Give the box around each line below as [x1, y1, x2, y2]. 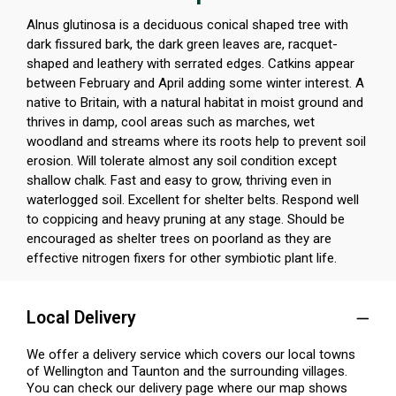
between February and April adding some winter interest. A [27, 75, 364, 92]
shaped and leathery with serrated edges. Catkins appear [27, 56, 354, 72]
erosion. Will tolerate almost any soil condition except [27, 153, 337, 170]
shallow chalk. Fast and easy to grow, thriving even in [27, 172, 331, 189]
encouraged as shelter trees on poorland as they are [27, 231, 331, 247]
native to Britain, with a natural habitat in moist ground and [27, 95, 363, 111]
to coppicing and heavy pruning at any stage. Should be [27, 211, 345, 228]
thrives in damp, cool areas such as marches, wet [27, 114, 315, 131]
